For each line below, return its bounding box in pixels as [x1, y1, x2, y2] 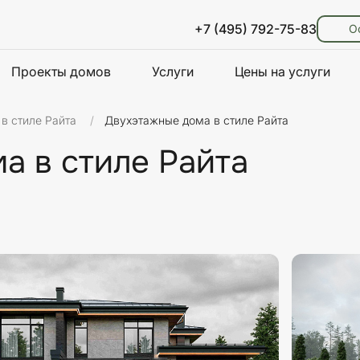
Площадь [231, 211, 283, 225]
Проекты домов [11, 63, 111, 80]
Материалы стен [90, 211, 183, 225]
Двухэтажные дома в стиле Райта [104, 113, 288, 127]
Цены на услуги [235, 63, 330, 80]
